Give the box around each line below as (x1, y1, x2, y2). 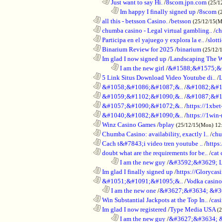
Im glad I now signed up (101, 55, 166, 62)
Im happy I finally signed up (118, 7, 196, 15)
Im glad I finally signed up (101, 167, 173, 175)
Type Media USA (170, 205, 216, 213)
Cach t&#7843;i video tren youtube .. (101, 139, 203, 147)
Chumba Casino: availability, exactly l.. (101, 130, 209, 138)
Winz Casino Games (101, 120, 156, 128)
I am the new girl (118, 64, 165, 72)
